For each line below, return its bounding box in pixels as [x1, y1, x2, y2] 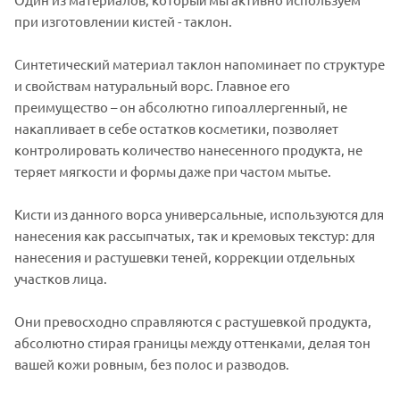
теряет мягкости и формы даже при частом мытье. [14, 162, 331, 179]
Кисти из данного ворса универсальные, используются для [14, 204, 384, 222]
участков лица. [14, 269, 107, 287]
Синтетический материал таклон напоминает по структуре [14, 54, 385, 72]
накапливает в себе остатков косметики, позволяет [14, 119, 338, 137]
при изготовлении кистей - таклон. [14, 12, 232, 29]
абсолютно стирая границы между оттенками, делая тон [14, 333, 371, 351]
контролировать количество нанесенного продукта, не [14, 140, 362, 158]
